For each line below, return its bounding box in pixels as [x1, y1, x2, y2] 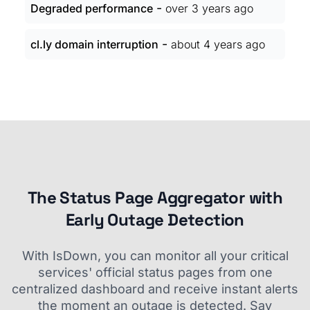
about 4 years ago [171, 37, 265, 51]
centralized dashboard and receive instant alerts [12, 282, 298, 296]
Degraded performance [30, 1, 153, 15]
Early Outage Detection [66, 209, 244, 230]
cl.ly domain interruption [30, 37, 158, 51]
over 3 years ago [165, 1, 253, 15]
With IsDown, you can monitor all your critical [21, 248, 289, 263]
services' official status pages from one [37, 265, 273, 280]
